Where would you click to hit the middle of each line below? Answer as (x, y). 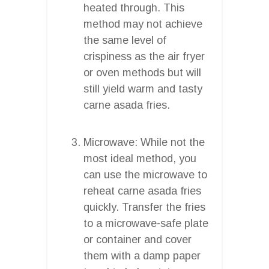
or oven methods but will (142, 72)
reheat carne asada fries (142, 191)
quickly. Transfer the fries (144, 207)
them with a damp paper (142, 255)
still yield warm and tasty (143, 89)
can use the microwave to (145, 174)
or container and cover (138, 239)
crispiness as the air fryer (144, 56)
